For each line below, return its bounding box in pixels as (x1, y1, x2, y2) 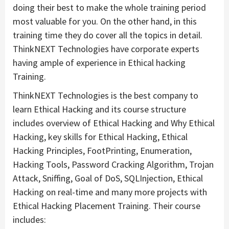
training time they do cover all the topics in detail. (13, 29, 202, 41)
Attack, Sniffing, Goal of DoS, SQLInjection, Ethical (13, 172, 203, 184)
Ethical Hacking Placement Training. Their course (13, 199, 200, 212)
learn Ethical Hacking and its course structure (13, 103, 186, 115)
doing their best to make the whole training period (13, 1, 206, 13)
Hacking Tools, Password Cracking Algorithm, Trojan (13, 158, 214, 170)
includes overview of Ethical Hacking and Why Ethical (13, 117, 215, 129)
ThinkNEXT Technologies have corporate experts (13, 42, 199, 55)
